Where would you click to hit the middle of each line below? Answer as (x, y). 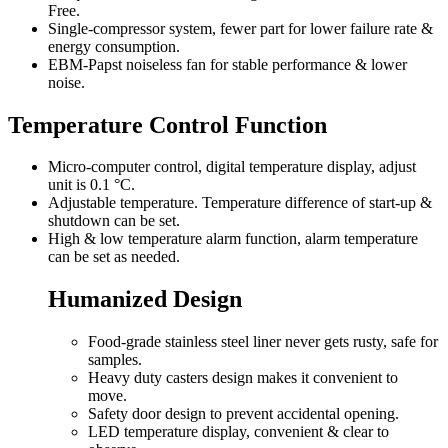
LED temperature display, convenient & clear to (238, 432)
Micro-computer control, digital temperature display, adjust (232, 167)
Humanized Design (145, 299)
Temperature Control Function (167, 124)
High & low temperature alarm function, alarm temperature (233, 239)
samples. (115, 360)
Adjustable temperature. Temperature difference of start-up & (240, 203)
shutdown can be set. (114, 221)
